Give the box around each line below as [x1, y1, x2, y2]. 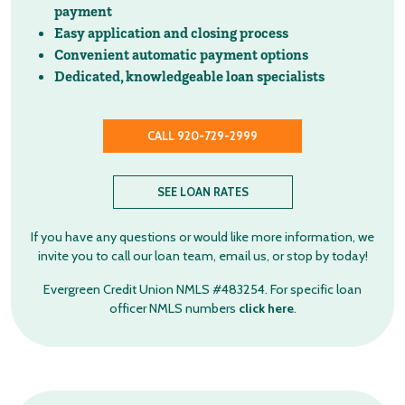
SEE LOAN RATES [156, 185, 249, 199]
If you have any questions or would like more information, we [31, 229, 374, 245]
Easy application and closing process [54, 24, 288, 42]
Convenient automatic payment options [54, 45, 308, 63]
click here [238, 300, 294, 316]
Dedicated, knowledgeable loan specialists [54, 67, 325, 85]
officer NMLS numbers [108, 300, 239, 316]
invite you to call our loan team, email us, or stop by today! [37, 248, 368, 264]
